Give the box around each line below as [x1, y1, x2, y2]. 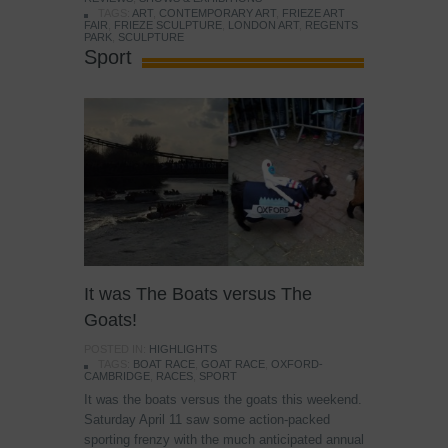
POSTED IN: [84, 343, 149, 356]
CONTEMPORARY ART [159, 7, 276, 20]
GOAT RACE [201, 358, 265, 371]
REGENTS [305, 19, 358, 32]
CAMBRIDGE [84, 370, 150, 383]
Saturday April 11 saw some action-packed [84, 412, 330, 428]
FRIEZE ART [282, 7, 345, 20]
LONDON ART [228, 19, 299, 32]
